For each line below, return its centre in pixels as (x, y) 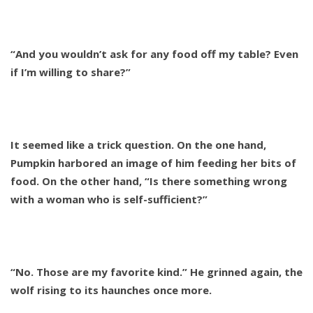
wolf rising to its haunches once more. (111, 290)
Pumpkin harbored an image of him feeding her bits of (153, 163)
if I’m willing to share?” (71, 72)
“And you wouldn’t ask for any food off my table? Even (154, 54)
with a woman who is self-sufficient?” (109, 199)
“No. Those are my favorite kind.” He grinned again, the (156, 272)
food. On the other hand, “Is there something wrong (149, 181)
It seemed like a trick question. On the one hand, (138, 145)
